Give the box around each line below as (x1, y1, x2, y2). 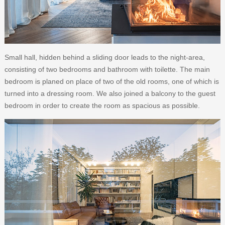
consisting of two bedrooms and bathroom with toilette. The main (4, 65, 210, 74)
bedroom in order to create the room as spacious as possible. (4, 101, 200, 110)
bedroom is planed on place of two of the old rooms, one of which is (4, 77, 219, 86)
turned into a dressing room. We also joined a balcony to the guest (4, 89, 215, 98)
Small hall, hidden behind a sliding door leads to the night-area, (4, 53, 205, 62)
